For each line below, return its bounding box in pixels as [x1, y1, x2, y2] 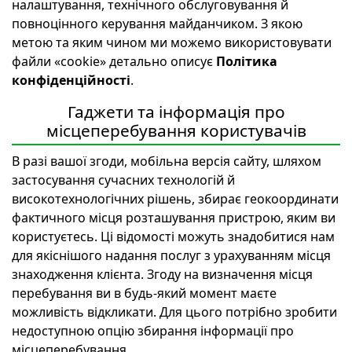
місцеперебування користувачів [46, 119, 306, 141]
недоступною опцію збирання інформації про [12, 322, 294, 339]
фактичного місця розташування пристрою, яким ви [12, 209, 335, 226]
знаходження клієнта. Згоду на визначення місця [12, 266, 313, 283]
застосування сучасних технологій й [12, 171, 235, 189]
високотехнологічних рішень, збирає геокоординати [12, 190, 339, 207]
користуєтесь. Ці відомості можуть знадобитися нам [12, 228, 335, 245]
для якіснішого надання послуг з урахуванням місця [12, 247, 331, 264]
